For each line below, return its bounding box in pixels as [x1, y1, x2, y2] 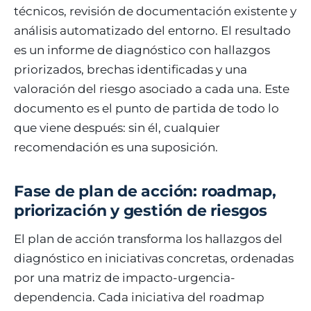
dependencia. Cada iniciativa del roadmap [14, 289, 264, 304]
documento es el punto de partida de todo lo [14, 101, 279, 115]
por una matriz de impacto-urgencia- [14, 270, 235, 285]
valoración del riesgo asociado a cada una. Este [14, 81, 289, 96]
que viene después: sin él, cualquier [14, 120, 220, 135]
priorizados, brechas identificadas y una [14, 62, 247, 76]
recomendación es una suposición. [14, 140, 218, 154]
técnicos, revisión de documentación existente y [14, 3, 296, 18]
